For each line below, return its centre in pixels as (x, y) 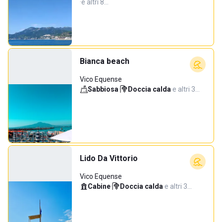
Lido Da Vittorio (109, 158)
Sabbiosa (103, 89)
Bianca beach (105, 61)
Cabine (99, 186)
